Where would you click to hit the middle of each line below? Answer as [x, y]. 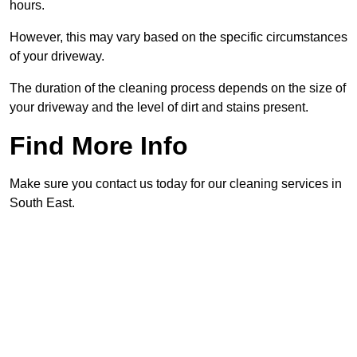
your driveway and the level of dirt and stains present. [159, 108]
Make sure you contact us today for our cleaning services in [176, 184]
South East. [42, 203]
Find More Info [99, 146]
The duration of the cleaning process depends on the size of [178, 88]
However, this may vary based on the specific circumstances [178, 37]
